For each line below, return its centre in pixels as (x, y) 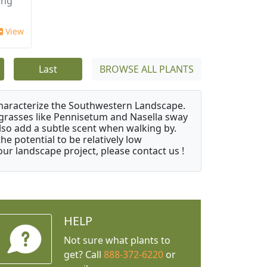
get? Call (83, 255)
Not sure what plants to (117, 240)
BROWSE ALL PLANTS (147, 69)
